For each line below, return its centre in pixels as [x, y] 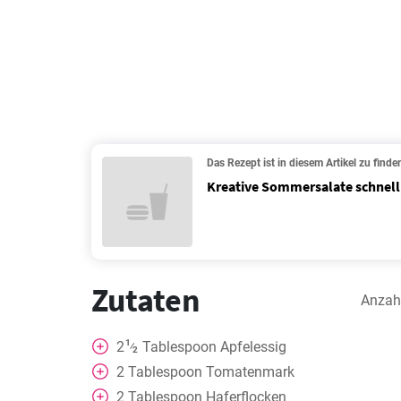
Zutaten [146, 300]
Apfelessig [253, 347]
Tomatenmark [250, 372]
